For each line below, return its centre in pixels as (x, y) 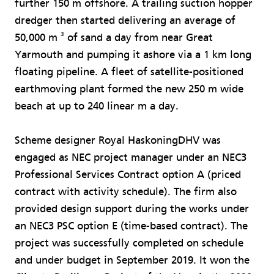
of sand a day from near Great (139, 37)
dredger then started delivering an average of (125, 20)
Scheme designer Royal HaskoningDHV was (118, 140)
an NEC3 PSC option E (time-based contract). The (131, 226)
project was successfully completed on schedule (129, 243)
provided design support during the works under (132, 209)
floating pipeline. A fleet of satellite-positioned (129, 72)
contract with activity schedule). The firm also (126, 191)
